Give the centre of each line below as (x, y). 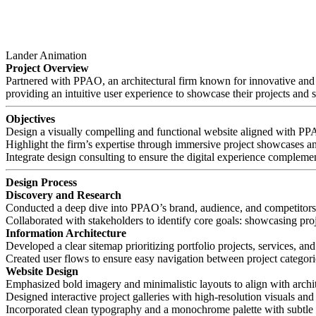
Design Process (41, 182)
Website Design (42, 271)
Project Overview (47, 68)
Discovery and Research (63, 195)
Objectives (30, 119)
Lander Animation (46, 55)
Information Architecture (66, 233)
